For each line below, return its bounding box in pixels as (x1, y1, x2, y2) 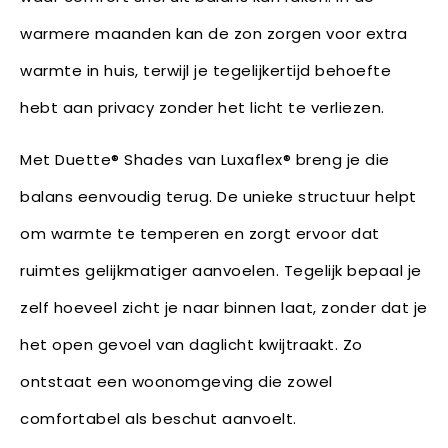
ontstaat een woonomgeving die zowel (20, 370, 333, 392)
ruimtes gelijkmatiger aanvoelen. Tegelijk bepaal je (20, 259, 422, 281)
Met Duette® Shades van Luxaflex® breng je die (20, 148, 390, 170)
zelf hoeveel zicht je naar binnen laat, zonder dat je (20, 296, 428, 318)
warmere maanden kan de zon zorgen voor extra (20, 22, 407, 44)
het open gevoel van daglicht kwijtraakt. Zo (20, 333, 363, 355)
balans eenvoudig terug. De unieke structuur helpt (20, 185, 417, 207)
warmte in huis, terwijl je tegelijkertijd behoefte (20, 59, 391, 81)
